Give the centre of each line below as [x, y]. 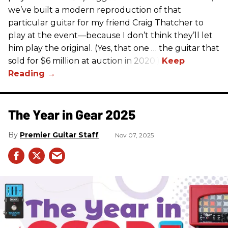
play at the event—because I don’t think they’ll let [110, 35]
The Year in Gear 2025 [72, 114]
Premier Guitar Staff [59, 135]
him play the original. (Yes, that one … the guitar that [114, 48]
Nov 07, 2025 [134, 135]
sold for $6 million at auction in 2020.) [85, 61]
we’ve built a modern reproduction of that [95, 10]
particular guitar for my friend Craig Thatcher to [106, 22]
